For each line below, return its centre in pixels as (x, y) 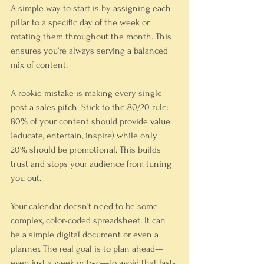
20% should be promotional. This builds (87, 150)
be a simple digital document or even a (86, 235)
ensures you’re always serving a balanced (90, 51)
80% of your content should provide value (92, 121)
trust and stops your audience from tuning (92, 164)
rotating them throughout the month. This (92, 37)
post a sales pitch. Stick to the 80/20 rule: (91, 107)
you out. (26, 178)
